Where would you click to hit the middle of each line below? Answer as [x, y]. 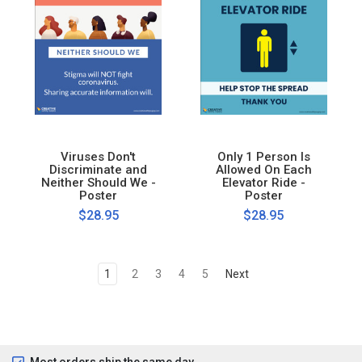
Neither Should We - [98, 182]
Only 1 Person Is [263, 156]
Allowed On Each [263, 169]
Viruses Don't [99, 156]
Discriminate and [99, 169]
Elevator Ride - [263, 182]
